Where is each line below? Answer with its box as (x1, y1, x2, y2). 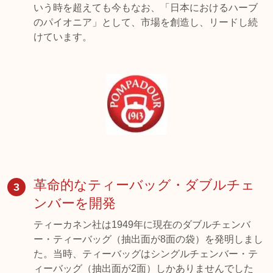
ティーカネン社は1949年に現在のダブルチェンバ (34, 219, 251, 230)
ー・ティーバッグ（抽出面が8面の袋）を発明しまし (34, 234, 264, 244)
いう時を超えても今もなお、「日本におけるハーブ (34, 2, 258, 13)
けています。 (34, 32, 93, 42)
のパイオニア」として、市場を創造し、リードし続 (34, 17, 258, 27)
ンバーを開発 (34, 196, 116, 211)
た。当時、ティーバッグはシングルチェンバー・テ (34, 249, 258, 259)
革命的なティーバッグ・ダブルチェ (34, 177, 255, 193)
